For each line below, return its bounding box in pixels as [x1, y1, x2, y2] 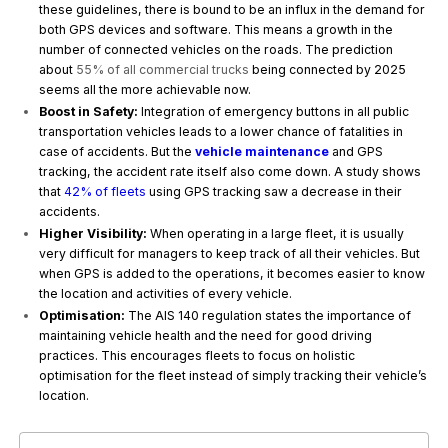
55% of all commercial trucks [76, 62, 250, 78]
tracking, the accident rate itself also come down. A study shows [39, 164, 422, 180]
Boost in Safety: [39, 104, 139, 120]
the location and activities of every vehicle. [39, 286, 296, 302]
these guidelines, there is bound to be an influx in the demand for [39, 2, 426, 18]
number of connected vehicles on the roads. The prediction [39, 42, 394, 58]
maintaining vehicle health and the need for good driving [39, 328, 373, 344]
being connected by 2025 [249, 62, 407, 78]
